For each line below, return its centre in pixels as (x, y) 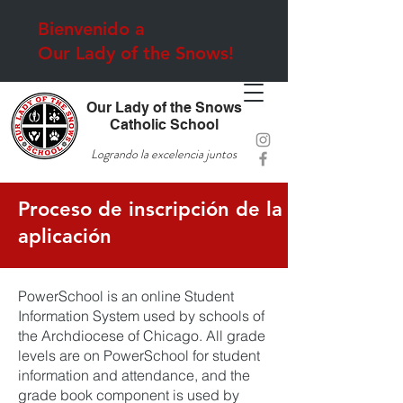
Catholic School (164, 125)
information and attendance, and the (134, 375)
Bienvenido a (91, 29)
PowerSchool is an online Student (126, 296)
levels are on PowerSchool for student (139, 355)
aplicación (65, 236)
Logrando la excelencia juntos (164, 154)
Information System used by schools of (141, 316)
